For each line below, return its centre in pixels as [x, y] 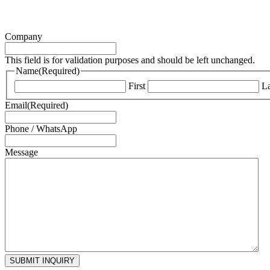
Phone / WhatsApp [41, 128]
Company [24, 36]
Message [21, 152]
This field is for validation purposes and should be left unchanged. [130, 60]
